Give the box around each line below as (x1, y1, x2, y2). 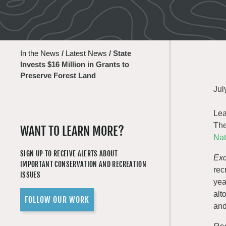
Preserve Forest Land (20, 71, 96, 80)
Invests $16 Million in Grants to (20, 60, 129, 69)
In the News (20, 49, 60, 58)
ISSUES (20, 171, 41, 179)
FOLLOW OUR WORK (25, 195, 89, 205)
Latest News (66, 49, 107, 58)
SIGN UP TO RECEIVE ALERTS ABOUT (20, 149, 118, 158)
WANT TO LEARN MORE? (20, 124, 124, 139)
